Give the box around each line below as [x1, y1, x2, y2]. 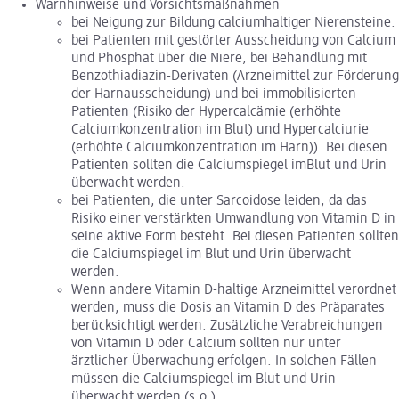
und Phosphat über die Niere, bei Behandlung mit [71, 51, 367, 66]
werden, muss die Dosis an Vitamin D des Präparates [71, 300, 385, 315]
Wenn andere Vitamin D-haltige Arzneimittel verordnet [71, 282, 396, 297]
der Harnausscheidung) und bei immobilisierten [71, 86, 356, 102]
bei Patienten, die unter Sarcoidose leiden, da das [71, 193, 367, 208]
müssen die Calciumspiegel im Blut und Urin [71, 371, 336, 387]
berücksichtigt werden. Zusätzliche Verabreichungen [71, 318, 383, 333]
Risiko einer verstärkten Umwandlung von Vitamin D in [71, 211, 395, 226]
